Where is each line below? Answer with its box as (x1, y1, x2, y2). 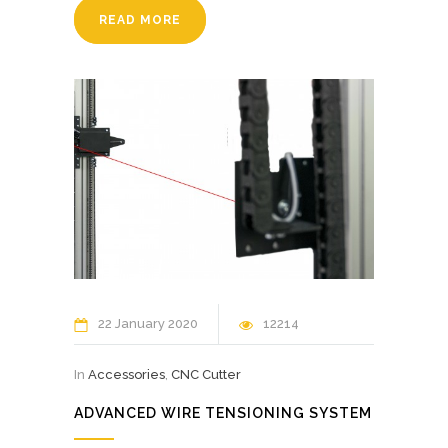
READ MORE (99, 12, 181, 27)
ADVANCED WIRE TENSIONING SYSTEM (74, 404, 372, 421)
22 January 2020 (98, 315, 198, 331)
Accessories (88, 366, 165, 382)
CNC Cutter (171, 366, 241, 382)
